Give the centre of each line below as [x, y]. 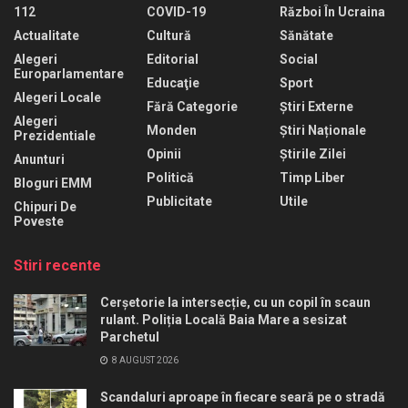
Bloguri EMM [53, 184]
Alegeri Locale [57, 98]
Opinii [164, 154]
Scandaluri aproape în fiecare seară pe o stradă [243, 398]
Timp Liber [312, 178]
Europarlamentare [69, 74]
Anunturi [39, 160]
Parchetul [130, 337]
